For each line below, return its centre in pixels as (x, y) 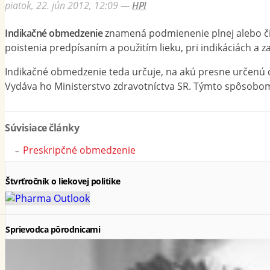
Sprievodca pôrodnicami (53, 229)
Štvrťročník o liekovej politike (63, 181)
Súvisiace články (42, 128)
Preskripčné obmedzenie (79, 150)
